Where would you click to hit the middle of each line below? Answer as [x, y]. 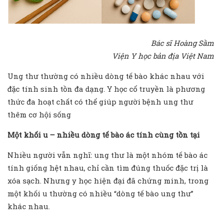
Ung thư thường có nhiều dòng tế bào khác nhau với [106, 76]
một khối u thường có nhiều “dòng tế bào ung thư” [100, 194]
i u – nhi [54, 135]
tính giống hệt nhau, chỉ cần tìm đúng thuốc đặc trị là [108, 168]
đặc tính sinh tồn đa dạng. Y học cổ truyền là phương [106, 89]
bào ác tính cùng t [144, 135]
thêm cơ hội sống [39, 115]
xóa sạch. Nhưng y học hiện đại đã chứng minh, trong [108, 181]
